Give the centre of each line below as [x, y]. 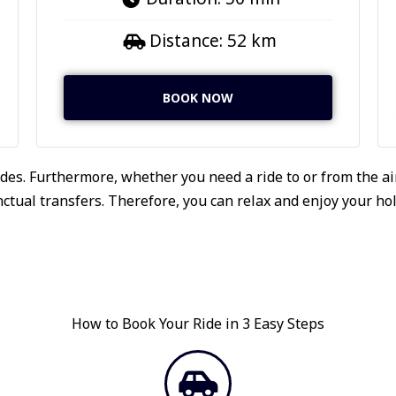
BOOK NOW [198, 97]
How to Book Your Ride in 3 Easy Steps [198, 324]
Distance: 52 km [213, 40]
